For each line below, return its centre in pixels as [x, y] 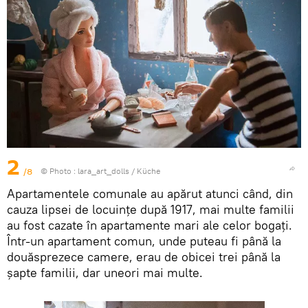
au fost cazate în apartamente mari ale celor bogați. [150, 225]
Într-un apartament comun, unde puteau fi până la [144, 241]
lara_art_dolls [103, 170]
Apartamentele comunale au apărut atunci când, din [150, 193]
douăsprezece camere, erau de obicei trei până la [144, 256]
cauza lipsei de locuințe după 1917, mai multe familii [151, 209]
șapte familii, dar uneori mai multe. [105, 272]
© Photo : [59, 170]
